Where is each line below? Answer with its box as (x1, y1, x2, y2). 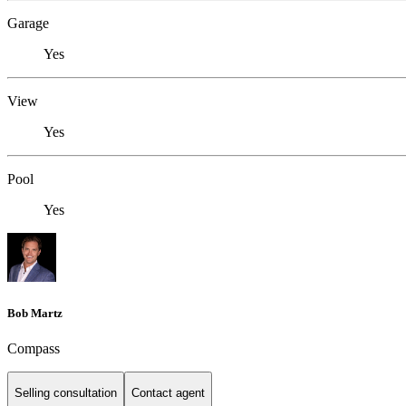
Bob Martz (7, 305, 63, 320)
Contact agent (131, 386, 205, 401)
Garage (7, 15, 49, 32)
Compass (7, 340, 60, 356)
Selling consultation (14, 386, 117, 401)
